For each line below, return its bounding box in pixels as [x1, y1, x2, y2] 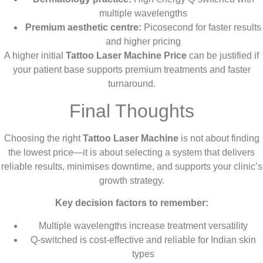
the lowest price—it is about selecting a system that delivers [8, 147, 255, 157]
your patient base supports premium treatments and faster [12, 65, 251, 75]
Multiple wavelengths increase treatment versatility [39, 220, 248, 231]
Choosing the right [4, 133, 83, 143]
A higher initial [4, 50, 66, 61]
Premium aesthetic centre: [25, 22, 141, 33]
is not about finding [178, 133, 259, 143]
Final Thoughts [69, 100, 194, 122]
